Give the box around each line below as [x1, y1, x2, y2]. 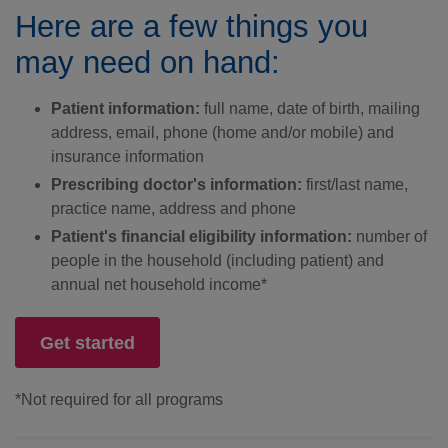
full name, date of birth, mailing [204, 100, 420, 117]
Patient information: [51, 100, 204, 117]
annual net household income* [51, 276, 267, 293]
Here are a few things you [15, 9, 368, 44]
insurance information [51, 148, 204, 165]
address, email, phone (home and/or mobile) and [51, 124, 394, 141]
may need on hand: [15, 45, 280, 80]
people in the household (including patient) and [51, 252, 384, 269]
